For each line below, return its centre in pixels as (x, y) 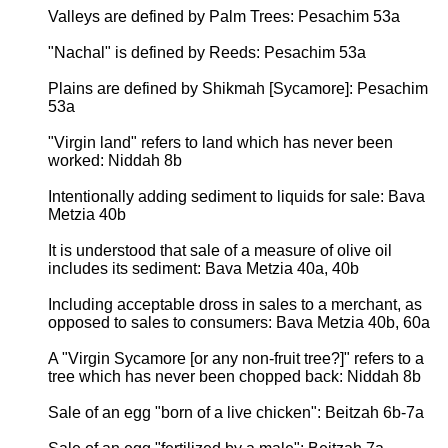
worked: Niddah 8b (115, 160)
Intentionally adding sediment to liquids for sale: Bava (236, 196)
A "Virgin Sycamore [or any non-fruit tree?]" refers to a (236, 358)
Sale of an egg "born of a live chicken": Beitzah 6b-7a (236, 412)
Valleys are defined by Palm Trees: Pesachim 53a (224, 16)
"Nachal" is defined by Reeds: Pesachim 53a (207, 52)
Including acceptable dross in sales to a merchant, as (235, 304)
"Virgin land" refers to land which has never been (220, 142)
